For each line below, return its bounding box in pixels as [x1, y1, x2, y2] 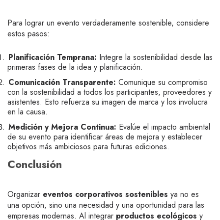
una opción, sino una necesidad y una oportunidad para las [7, 199, 204, 211]
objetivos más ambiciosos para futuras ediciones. [7, 141, 169, 152]
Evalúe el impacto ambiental [116, 121, 210, 133]
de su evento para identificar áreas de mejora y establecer [7, 131, 202, 142]
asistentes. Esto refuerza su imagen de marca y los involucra [7, 96, 208, 108]
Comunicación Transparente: [8, 77, 116, 88]
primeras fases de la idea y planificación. [7, 61, 143, 73]
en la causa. [7, 106, 48, 117]
